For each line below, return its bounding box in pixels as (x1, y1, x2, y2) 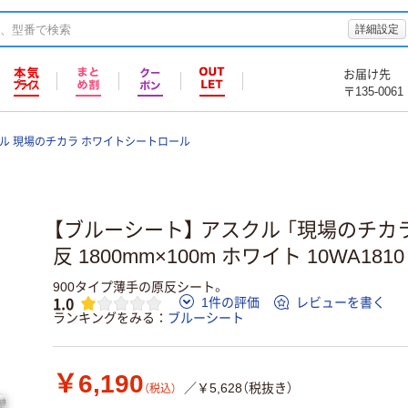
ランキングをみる (53, 311, 155, 326)
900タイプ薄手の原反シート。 (53, 279, 225, 294)
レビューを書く (296, 295, 385, 311)
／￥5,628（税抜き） (184, 381, 293, 396)
